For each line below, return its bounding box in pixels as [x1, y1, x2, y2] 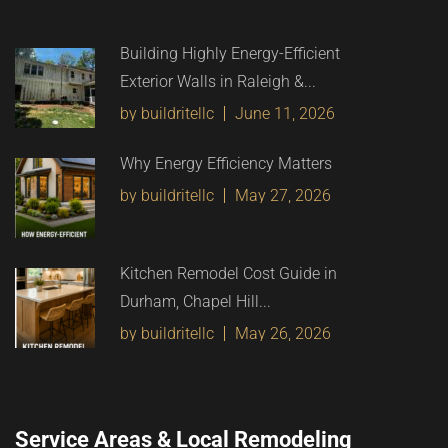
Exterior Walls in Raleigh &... [120, 72, 316, 92]
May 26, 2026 [235, 324, 331, 344]
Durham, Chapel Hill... [120, 292, 271, 312]
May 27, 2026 [235, 186, 331, 206]
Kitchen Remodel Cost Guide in [120, 264, 337, 284]
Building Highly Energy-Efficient [120, 44, 340, 64]
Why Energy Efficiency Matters [120, 154, 332, 174]
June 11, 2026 [235, 104, 335, 124]
